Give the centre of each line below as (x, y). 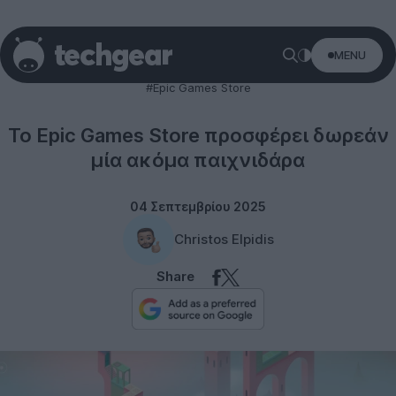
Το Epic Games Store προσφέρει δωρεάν (198, 135)
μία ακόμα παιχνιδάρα (198, 160)
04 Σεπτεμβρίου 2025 (198, 206)
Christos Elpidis (224, 239)
